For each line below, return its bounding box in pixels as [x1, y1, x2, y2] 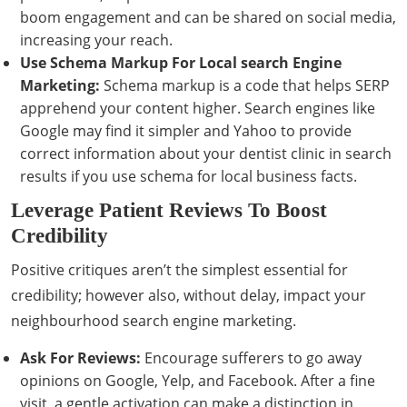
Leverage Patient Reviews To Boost [11, 198, 327, 222]
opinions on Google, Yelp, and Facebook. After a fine [20, 371, 375, 391]
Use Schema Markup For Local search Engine [20, 53, 342, 73]
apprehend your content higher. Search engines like [20, 98, 375, 118]
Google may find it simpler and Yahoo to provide [20, 121, 352, 141]
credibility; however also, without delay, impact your [11, 285, 366, 305]
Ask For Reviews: [20, 348, 141, 368]
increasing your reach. [20, 30, 173, 50]
